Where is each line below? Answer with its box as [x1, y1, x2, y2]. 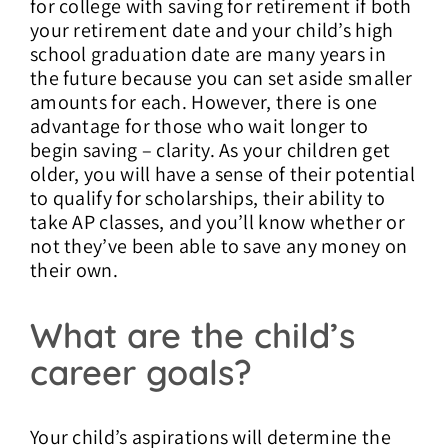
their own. [29, 257, 118, 284]
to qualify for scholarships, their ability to [29, 185, 386, 212]
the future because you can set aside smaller [29, 65, 413, 92]
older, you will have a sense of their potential [29, 161, 416, 188]
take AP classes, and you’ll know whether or [29, 209, 405, 236]
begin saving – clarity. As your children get [29, 137, 391, 164]
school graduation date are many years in [29, 41, 386, 68]
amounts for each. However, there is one [29, 89, 378, 116]
